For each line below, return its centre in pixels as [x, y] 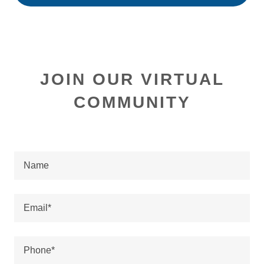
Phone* [39, 250]
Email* [37, 208]
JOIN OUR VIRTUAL [132, 79]
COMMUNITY [132, 102]
